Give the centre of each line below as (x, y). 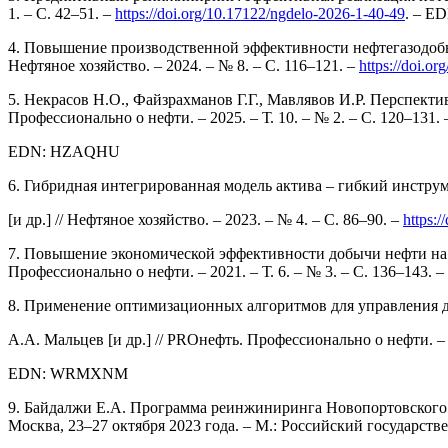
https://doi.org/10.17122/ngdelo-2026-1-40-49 (260, 13)
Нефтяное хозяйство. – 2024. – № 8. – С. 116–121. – (183, 65)
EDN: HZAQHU (64, 151)
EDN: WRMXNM (68, 373)
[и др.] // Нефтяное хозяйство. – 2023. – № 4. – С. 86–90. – (205, 219)
